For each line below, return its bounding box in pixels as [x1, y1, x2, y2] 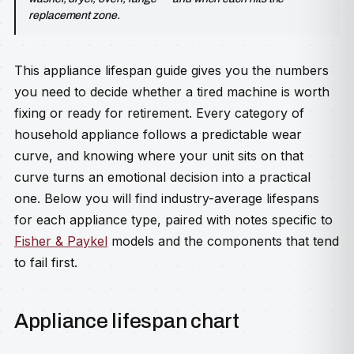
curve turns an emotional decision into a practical [14, 169, 311, 185]
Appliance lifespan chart [14, 310, 239, 332]
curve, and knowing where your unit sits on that [14, 148, 303, 164]
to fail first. [14, 254, 77, 270]
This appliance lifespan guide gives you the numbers [14, 62, 329, 78]
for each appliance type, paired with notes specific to [14, 212, 333, 228]
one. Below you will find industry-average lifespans [14, 190, 319, 206]
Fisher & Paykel [14, 233, 107, 249]
